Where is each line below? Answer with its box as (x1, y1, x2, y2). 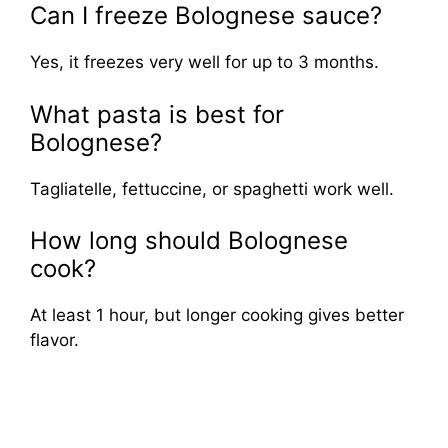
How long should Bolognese (30, 226, 348, 256)
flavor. (30, 330, 79, 351)
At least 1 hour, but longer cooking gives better (30, 305, 404, 326)
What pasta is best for (30, 99, 284, 129)
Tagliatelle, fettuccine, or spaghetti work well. (30, 178, 394, 199)
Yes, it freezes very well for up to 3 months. (30, 52, 379, 73)
